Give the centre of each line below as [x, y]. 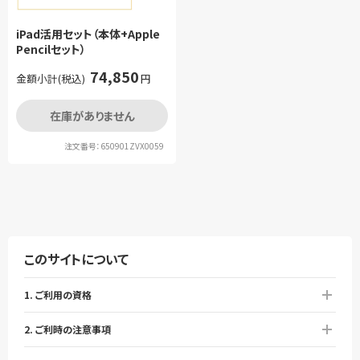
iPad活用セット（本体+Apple [88, 34]
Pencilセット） [51, 49]
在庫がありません [92, 116]
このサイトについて [76, 259]
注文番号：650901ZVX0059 [114, 146]
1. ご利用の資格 [58, 295]
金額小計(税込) [51, 79]
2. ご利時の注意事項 [67, 329]
